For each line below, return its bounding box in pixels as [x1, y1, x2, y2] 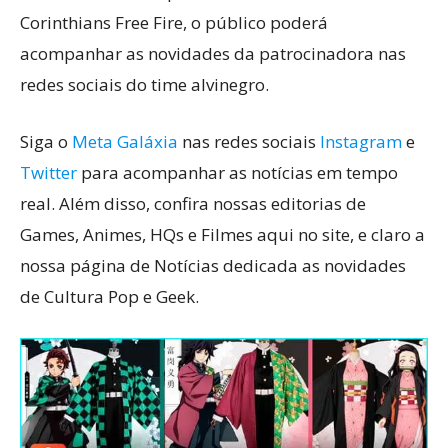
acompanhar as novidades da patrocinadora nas [20, 41, 406, 65]
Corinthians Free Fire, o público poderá [20, 10, 328, 34]
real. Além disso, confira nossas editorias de [20, 191, 366, 215]
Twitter [20, 160, 77, 184]
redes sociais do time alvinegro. [20, 72, 269, 96]
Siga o [20, 129, 72, 153]
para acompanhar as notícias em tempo [77, 160, 398, 184]
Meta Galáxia [72, 129, 182, 153]
